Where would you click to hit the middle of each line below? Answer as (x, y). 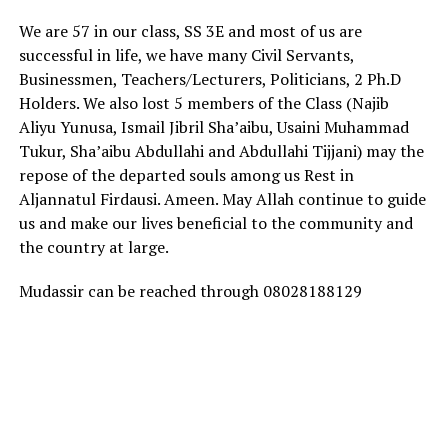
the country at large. (93, 246)
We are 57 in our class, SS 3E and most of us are (190, 30)
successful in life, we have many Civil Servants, (186, 54)
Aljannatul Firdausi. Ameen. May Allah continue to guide (222, 198)
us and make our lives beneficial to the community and (215, 222)
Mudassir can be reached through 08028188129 (190, 290)
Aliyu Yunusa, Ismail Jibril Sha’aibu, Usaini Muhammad (213, 126)
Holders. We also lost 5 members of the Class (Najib (203, 102)
